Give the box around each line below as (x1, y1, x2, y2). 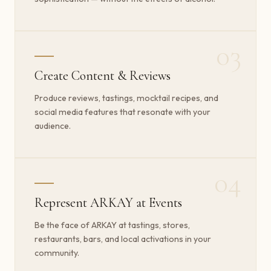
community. (34, 247, 79, 258)
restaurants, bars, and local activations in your (34, 233, 211, 244)
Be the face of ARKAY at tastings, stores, (34, 219, 190, 230)
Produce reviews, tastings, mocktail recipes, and (34, 92, 218, 103)
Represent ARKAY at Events (34, 195, 182, 211)
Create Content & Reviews (34, 68, 171, 84)
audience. (34, 120, 71, 131)
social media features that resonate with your (34, 106, 211, 117)
